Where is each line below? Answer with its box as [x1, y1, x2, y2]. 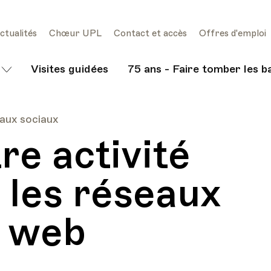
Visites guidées [31, 62, 108, 76]
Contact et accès [114, 27, 187, 39]
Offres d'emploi [199, 27, 266, 39]
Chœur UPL [49, 27, 102, 39]
